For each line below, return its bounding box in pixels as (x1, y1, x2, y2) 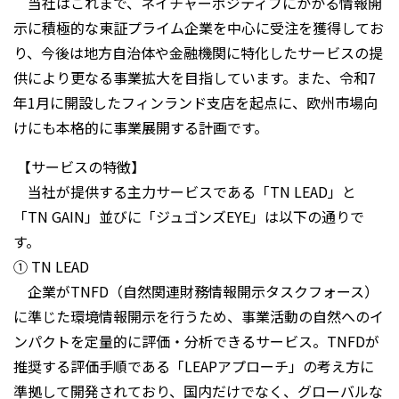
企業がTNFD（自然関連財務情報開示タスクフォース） (13, 281, 379, 303)
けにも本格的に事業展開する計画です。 (13, 117, 268, 139)
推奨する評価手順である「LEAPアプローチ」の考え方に (13, 355, 374, 378)
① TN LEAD (13, 256, 89, 278)
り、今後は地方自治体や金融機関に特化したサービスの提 (13, 42, 383, 64)
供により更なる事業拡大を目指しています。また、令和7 (13, 67, 376, 89)
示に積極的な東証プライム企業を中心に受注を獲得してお (13, 17, 384, 39)
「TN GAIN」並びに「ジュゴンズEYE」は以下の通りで (13, 206, 364, 228)
